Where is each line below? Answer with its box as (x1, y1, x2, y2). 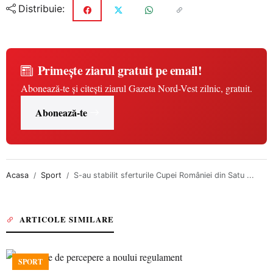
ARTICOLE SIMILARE (19, 213, 114, 225)
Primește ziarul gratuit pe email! (37, 62, 202, 79)
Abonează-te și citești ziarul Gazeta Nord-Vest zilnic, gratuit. (21, 82, 252, 94)
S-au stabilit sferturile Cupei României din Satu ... (74, 171, 254, 180)
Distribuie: (18, 2, 65, 15)
